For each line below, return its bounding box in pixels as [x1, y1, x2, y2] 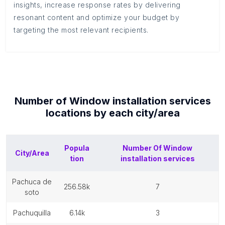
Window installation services [69, 95, 211, 107]
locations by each [45, 107, 136, 119]
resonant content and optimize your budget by [14, 13, 179, 22]
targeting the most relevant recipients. [14, 26, 149, 34]
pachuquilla [18, 208, 51, 217]
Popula [64, 144, 89, 152]
